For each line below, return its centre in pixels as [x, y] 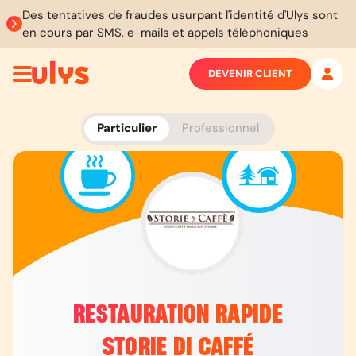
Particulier [127, 128]
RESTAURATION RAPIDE [178, 315]
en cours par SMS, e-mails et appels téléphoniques [165, 33]
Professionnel [221, 128]
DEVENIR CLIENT [250, 74]
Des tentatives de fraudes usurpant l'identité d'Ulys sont [180, 15]
